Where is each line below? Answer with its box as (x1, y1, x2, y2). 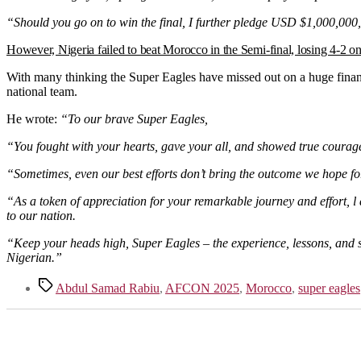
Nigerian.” (6, 250, 62, 264)
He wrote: (6, 111, 60, 126)
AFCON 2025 (165, 280, 239, 295)
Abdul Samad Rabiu (56, 280, 160, 295)
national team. (6, 84, 77, 98)
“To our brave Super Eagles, (60, 111, 208, 126)
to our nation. (6, 208, 76, 222)
